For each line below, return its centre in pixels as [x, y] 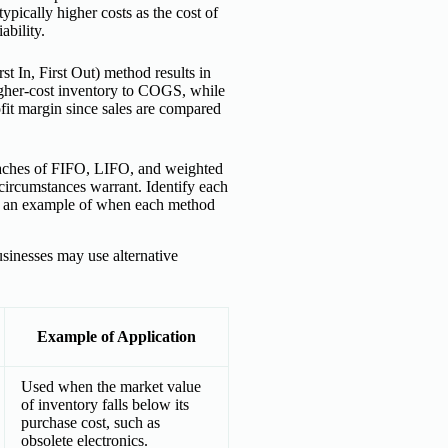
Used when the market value [111, 386]
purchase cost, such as [90, 422]
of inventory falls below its [105, 404]
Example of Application [116, 336]
